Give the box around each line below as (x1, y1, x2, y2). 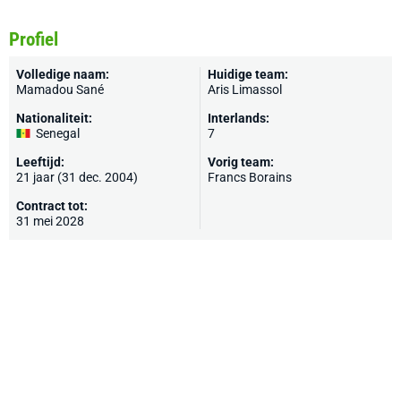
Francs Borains (208, 170, 292, 184)
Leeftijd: (16, 155, 64, 169)
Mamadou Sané (16, 82, 104, 97)
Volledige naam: (16, 67, 109, 81)
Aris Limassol (208, 82, 282, 97)
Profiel (9, 29, 58, 50)
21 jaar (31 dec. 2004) (16, 170, 138, 184)
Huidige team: (208, 67, 288, 81)
